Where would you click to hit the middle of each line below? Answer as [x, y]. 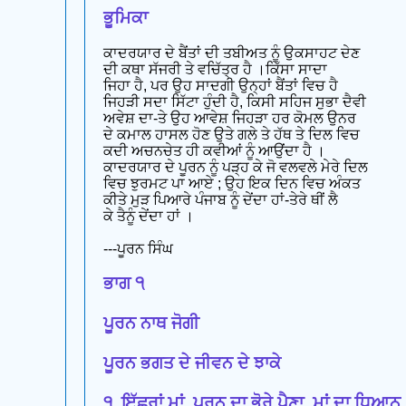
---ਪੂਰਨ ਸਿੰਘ [138, 248]
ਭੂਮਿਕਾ [126, 17]
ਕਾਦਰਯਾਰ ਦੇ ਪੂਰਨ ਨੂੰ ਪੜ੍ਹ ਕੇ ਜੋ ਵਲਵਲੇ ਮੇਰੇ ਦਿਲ [236, 167]
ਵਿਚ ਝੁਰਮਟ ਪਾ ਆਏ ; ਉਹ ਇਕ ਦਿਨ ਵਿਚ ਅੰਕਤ [232, 183]
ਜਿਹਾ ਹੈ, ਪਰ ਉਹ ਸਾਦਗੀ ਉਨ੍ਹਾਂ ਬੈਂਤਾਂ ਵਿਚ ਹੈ [221, 85]
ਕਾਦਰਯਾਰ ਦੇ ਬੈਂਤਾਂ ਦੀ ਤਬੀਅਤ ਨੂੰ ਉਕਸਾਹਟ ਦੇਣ [232, 53]
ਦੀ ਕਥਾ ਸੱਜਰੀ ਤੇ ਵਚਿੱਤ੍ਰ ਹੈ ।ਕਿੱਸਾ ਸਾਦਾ [215, 69]
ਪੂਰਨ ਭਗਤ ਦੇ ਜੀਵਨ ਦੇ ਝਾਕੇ [192, 363]
